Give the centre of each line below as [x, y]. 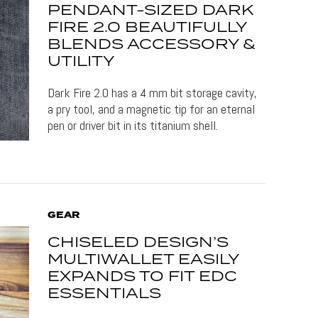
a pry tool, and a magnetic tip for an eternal [152, 109]
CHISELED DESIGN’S [138, 242]
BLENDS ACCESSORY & [152, 45]
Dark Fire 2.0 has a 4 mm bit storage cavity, [153, 93]
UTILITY [81, 62]
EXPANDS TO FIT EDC [143, 276]
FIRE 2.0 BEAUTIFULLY [147, 28]
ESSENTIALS [105, 294]
